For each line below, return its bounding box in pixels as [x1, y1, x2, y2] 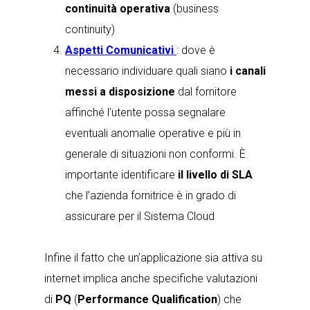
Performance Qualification [77, 293, 217, 306]
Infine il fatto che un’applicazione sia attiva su [44, 251, 262, 264]
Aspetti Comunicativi [65, 44, 176, 57]
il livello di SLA [178, 168, 253, 181]
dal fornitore [175, 85, 237, 98]
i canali [230, 64, 266, 77]
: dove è [176, 44, 215, 57]
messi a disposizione [65, 85, 175, 98]
